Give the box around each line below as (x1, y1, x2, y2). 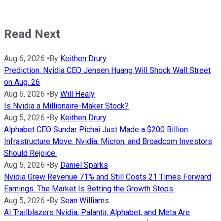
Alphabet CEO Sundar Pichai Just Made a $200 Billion (4, 125, 188, 135)
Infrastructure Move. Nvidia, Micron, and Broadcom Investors (4, 137, 212, 147)
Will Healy (60, 89, 95, 99)
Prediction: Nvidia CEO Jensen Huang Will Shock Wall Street (4, 66, 211, 75)
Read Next (4, 27, 60, 41)
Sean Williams (60, 196, 109, 206)
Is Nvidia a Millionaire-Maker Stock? (4, 101, 129, 111)
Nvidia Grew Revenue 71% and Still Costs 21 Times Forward (4, 172, 211, 182)
